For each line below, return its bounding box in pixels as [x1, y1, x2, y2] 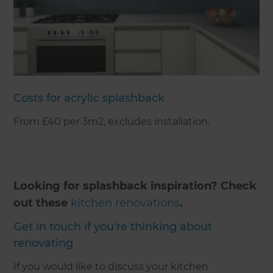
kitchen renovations [71, 196, 180, 210]
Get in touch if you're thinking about [13, 220, 213, 234]
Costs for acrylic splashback [13, 91, 165, 105]
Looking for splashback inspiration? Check [13, 179, 257, 193]
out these [13, 196, 71, 210]
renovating [13, 236, 74, 250]
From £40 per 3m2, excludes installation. [13, 116, 210, 128]
